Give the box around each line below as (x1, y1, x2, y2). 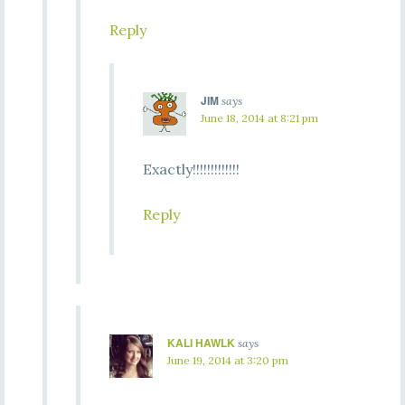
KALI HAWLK (166, 334, 235, 351)
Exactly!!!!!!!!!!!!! (142, 160, 240, 178)
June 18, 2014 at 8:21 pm (200, 111, 318, 125)
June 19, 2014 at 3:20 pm (166, 353, 288, 367)
